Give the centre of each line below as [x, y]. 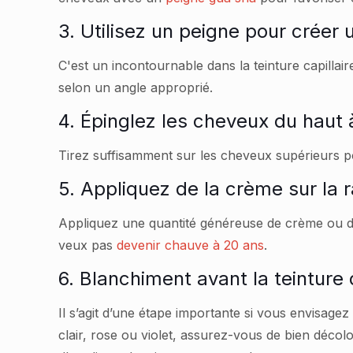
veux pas [88, 245]
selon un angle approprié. [136, 87]
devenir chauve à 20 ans [191, 245]
